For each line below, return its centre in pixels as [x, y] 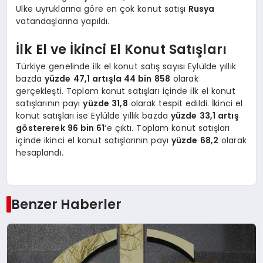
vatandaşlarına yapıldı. [63, 21]
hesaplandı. [40, 153]
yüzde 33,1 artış [205, 116]
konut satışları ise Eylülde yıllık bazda [93, 116]
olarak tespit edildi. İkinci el [185, 104]
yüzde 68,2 [195, 141]
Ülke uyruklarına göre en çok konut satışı [102, 9]
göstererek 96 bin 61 [60, 128]
